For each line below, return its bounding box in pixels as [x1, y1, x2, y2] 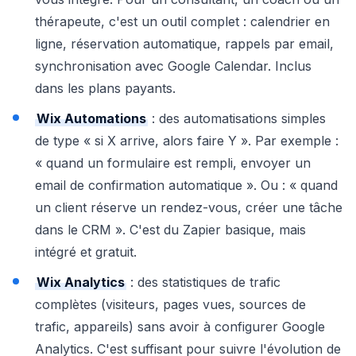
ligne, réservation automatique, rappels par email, [35, 36, 334, 52]
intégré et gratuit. [35, 244, 137, 260]
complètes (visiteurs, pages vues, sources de [35, 296, 306, 312]
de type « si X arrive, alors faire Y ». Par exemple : [35, 133, 339, 149]
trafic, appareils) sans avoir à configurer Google [35, 319, 325, 335]
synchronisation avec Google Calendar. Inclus [35, 58, 311, 74]
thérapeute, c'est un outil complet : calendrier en [35, 14, 330, 29]
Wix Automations [37, 110, 146, 126]
